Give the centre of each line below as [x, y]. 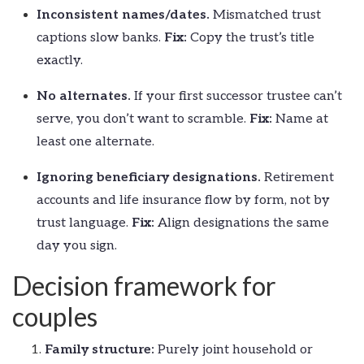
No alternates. [84, 96]
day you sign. [77, 245]
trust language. [84, 223]
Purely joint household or [234, 349]
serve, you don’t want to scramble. [143, 119]
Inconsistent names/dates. [123, 15]
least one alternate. [95, 141]
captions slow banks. [100, 37]
